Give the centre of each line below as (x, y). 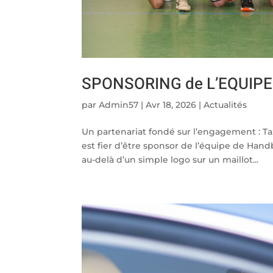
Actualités (225, 105)
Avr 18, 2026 (171, 105)
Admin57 (119, 105)
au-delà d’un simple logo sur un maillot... (170, 160)
